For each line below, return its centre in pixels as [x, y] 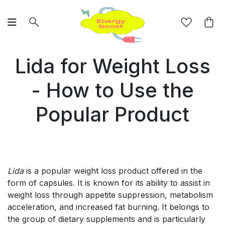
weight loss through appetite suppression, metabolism [110, 195]
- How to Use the [113, 90]
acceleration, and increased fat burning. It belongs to [108, 207]
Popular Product [113, 115]
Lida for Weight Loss [113, 66]
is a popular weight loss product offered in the [114, 171]
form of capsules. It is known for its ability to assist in [109, 183]
